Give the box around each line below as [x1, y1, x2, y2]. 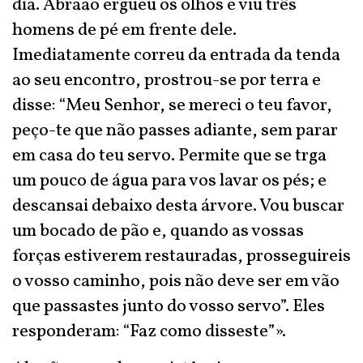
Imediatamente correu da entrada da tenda [12, 43, 340, 68]
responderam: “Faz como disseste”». [12, 319, 286, 344]
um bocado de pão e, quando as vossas [12, 219, 304, 244]
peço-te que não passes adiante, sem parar [12, 118, 338, 143]
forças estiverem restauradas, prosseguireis [12, 244, 351, 269]
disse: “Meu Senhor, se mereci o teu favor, [12, 93, 332, 118]
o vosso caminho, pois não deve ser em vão [12, 269, 340, 294]
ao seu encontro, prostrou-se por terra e [12, 68, 321, 93]
